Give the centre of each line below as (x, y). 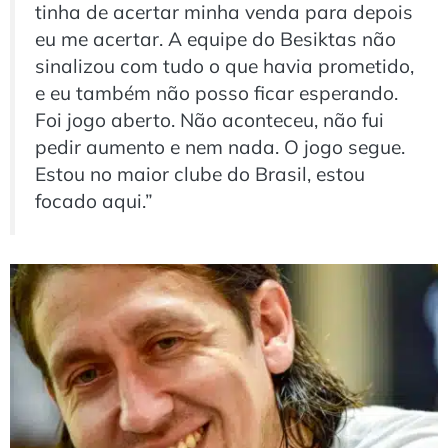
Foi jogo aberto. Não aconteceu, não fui (209, 119)
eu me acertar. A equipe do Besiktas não (215, 38)
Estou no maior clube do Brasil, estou (200, 173)
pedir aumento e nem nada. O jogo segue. (220, 146)
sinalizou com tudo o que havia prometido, (224, 65)
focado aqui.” (94, 200)
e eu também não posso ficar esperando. (216, 92)
